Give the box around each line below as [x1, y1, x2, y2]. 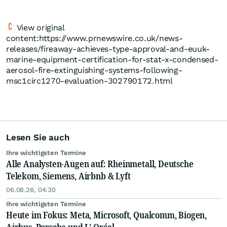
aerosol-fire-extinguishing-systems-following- [6, 65, 182, 75]
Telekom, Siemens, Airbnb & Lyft [6, 170, 131, 182]
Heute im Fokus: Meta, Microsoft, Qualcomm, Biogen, [6, 209, 207, 221]
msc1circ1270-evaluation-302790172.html [6, 76, 173, 86]
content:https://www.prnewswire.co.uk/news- [6, 33, 183, 44]
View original [14, 23, 65, 33]
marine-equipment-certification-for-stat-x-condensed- [6, 55, 218, 65]
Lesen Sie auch [6, 132, 70, 143]
